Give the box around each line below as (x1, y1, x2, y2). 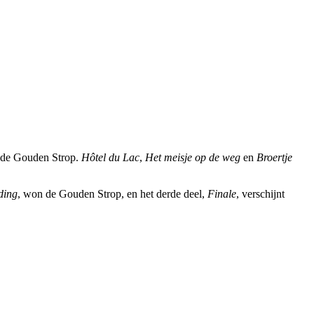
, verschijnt (236, 188, 285, 200)
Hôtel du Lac (81, 151, 139, 164)
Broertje (257, 151, 292, 164)
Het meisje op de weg (145, 151, 240, 164)
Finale (207, 188, 236, 200)
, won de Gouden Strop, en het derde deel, (18, 188, 207, 200)
